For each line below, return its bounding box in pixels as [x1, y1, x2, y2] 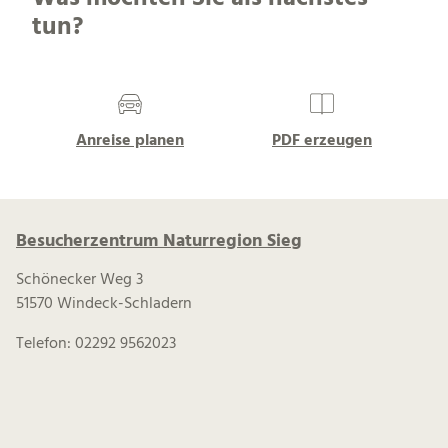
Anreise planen [76, 127, 184, 154]
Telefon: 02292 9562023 [16, 331, 176, 358]
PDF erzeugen [272, 127, 372, 154]
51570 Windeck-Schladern [16, 291, 192, 318]
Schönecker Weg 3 [16, 267, 143, 294]
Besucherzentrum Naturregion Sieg [16, 227, 302, 257]
